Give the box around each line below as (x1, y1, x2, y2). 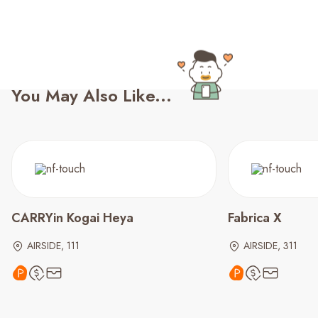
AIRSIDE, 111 (27, 238, 79, 253)
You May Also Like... (11, 83, 172, 108)
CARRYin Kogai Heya (11, 209, 133, 227)
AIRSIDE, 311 (243, 238, 297, 253)
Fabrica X (228, 209, 282, 227)
